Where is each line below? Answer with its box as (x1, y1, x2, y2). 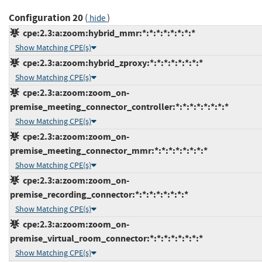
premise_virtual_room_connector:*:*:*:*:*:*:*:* (10, 232, 203, 244)
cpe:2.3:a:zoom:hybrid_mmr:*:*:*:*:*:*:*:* (19, 26, 195, 39)
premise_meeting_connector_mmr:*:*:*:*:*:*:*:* (10, 144, 208, 157)
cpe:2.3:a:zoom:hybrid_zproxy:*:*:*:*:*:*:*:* (19, 56, 203, 69)
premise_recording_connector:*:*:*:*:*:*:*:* (10, 188, 188, 201)
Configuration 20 (9, 11, 83, 25)
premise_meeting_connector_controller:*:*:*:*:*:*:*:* (10, 100, 229, 113)
